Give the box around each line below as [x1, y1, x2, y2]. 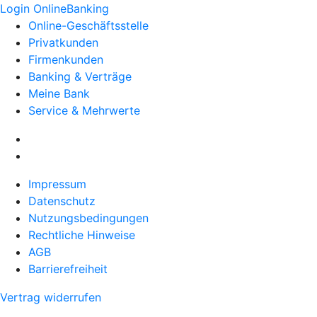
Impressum [28, 177, 86, 191]
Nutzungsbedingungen [28, 211, 149, 225]
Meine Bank [28, 86, 90, 100]
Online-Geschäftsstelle [28, 18, 149, 33]
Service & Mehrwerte [28, 103, 140, 117]
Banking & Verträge [28, 69, 132, 83]
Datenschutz [28, 194, 96, 208]
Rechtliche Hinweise [28, 228, 135, 242]
